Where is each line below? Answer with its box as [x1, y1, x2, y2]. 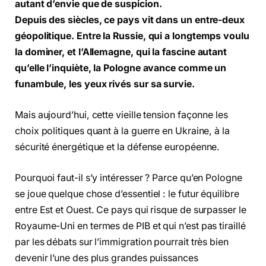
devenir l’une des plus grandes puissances [15, 252, 198, 264]
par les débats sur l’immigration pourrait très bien [15, 236, 229, 248]
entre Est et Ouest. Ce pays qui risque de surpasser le [15, 204, 246, 216]
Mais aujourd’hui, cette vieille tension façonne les [15, 109, 228, 121]
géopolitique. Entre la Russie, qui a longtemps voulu [15, 30, 249, 42]
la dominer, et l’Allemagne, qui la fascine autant [15, 46, 227, 58]
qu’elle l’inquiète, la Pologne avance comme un [15, 62, 227, 74]
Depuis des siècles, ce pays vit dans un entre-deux [15, 14, 245, 26]
